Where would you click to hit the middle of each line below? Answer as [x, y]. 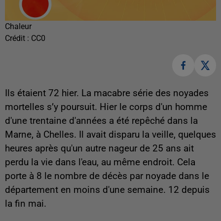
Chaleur [18, 27]
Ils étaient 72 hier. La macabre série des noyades [107, 93]
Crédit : [18, 38]
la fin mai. [26, 203]
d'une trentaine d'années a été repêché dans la [101, 121]
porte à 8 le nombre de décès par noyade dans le [107, 176]
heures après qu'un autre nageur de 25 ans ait [99, 148]
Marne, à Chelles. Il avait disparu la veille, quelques [110, 134]
